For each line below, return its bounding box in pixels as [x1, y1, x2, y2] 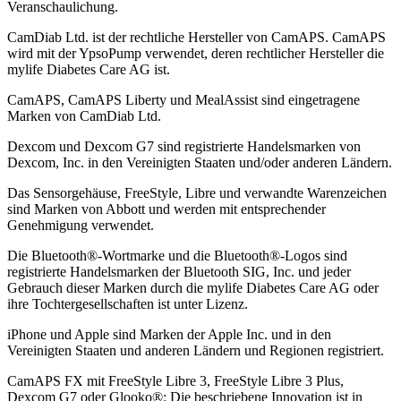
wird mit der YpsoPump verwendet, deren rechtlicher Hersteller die [7, 45, 384, 61]
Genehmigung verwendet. [7, 217, 154, 233]
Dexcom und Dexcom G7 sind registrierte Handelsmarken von [7, 138, 361, 154]
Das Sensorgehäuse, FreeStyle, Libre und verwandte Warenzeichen [7, 184, 387, 200]
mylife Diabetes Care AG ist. [7, 61, 170, 77]
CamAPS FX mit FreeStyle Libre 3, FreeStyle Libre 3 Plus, [7, 372, 344, 388]
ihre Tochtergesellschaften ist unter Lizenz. [7, 295, 248, 311]
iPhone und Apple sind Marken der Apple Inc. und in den [7, 326, 331, 342]
